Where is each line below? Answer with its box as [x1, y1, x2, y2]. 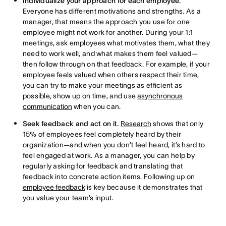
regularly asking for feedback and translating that [22, 162, 183, 170]
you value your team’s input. [22, 194, 115, 202]
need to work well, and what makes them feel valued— [22, 49, 198, 58]
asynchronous [137, 92, 183, 100]
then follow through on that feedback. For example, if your [22, 60, 210, 68]
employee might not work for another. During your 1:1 [22, 28, 193, 36]
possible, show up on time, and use [22, 92, 138, 100]
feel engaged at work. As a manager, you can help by [22, 151, 195, 159]
